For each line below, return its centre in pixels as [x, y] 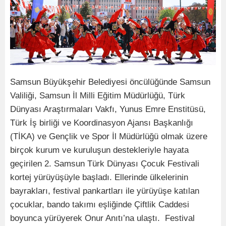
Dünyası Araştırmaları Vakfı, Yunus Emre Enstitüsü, [108, 109]
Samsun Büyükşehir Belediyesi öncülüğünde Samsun [110, 82]
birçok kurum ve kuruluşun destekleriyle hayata [99, 150]
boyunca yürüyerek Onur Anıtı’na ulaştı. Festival [102, 218]
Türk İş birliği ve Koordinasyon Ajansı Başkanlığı [102, 123]
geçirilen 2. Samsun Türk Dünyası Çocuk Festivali [105, 163]
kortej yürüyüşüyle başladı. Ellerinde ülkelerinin [99, 177]
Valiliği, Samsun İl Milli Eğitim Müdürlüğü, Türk [98, 95]
